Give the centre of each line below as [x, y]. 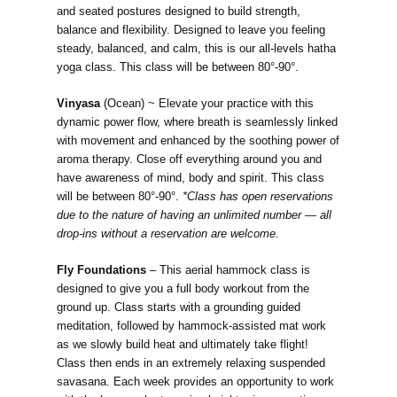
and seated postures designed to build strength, [179, 12]
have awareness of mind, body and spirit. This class [191, 178]
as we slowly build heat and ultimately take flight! [183, 345]
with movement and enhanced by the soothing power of [198, 141]
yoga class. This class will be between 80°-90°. [178, 67]
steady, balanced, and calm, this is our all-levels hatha [196, 49]
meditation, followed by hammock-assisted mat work [191, 326]
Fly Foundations [101, 270]
